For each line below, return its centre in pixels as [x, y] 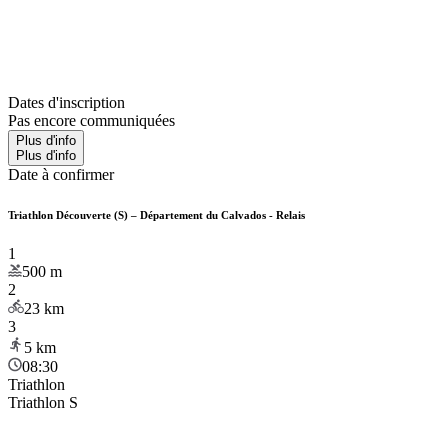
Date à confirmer [61, 174]
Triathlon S [43, 403]
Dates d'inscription [66, 102]
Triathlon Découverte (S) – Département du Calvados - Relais [156, 214]
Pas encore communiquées [91, 120]
